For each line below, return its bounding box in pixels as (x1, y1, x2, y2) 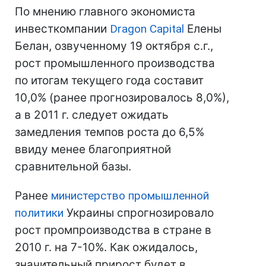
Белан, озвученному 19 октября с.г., (15, 39, 213, 53)
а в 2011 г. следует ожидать (15, 108, 169, 122)
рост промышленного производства (15, 56, 215, 70)
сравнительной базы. (15, 160, 131, 173)
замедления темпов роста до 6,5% (15, 125, 204, 139)
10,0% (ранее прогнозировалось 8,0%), (15, 91, 229, 104)
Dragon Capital (110, 22, 184, 36)
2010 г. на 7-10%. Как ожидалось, (15, 240, 198, 254)
